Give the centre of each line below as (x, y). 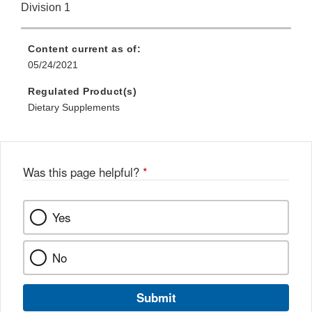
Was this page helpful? (83, 172)
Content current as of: (84, 49)
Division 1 (46, 8)
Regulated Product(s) (82, 92)
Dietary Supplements (74, 108)
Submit (156, 298)
